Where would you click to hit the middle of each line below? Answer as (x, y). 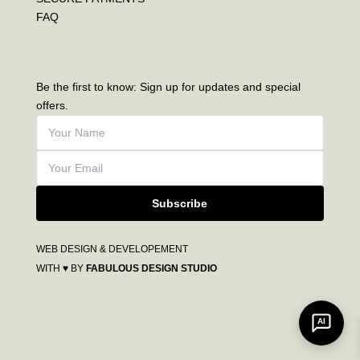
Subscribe (180, 203)
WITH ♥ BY (61, 268)
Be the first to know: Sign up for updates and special (168, 86)
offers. (52, 105)
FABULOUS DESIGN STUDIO (151, 268)
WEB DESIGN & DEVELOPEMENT (112, 249)
